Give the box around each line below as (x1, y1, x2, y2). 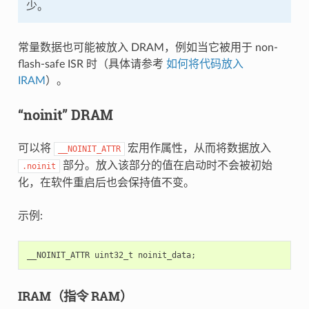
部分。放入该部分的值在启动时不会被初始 (59, 159, 272, 171)
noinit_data (137, 250, 191, 260)
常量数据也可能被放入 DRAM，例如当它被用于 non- (17, 41, 278, 53)
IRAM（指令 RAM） (17, 287, 132, 304)
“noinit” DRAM (17, 105, 113, 123)
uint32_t (94, 250, 133, 260)
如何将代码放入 (166, 58, 243, 70)
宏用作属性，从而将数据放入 (124, 142, 271, 154)
